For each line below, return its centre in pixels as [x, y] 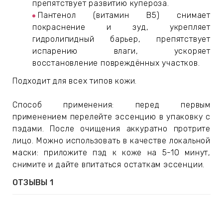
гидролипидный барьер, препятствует [121, 39]
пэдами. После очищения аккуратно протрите [111, 128]
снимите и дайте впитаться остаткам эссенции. [109, 164]
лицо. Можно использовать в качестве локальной [111, 140]
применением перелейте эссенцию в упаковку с [111, 116]
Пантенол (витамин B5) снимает [124, 15]
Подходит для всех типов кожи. [75, 81]
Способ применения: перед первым [111, 105]
